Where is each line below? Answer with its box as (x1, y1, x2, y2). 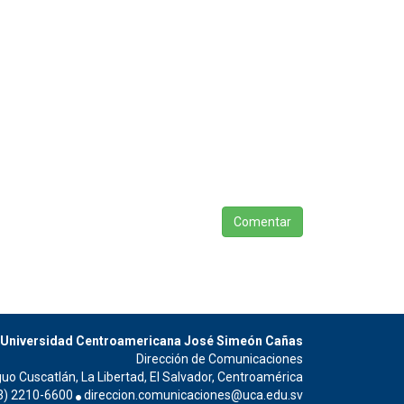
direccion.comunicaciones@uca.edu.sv (84, 388, 303, 402)
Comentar (234, 215, 291, 229)
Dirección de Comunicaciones (136, 352, 303, 366)
